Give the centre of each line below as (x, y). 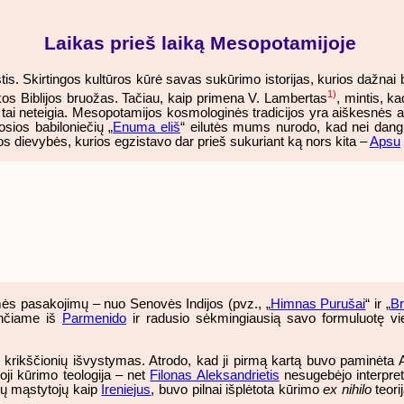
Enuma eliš (147, 127)
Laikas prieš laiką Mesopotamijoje (200, 43)
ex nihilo (347, 389)
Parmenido (94, 318)
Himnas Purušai (318, 303)
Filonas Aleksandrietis (215, 375)
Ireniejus (126, 389)
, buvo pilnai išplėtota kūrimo (237, 389)
